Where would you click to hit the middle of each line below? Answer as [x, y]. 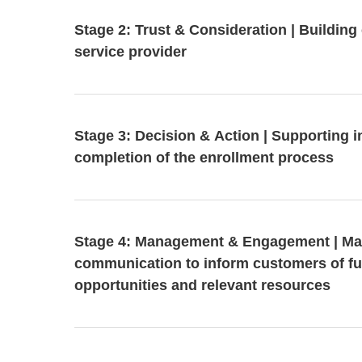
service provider [130, 51]
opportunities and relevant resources [202, 285]
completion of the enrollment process [204, 157]
